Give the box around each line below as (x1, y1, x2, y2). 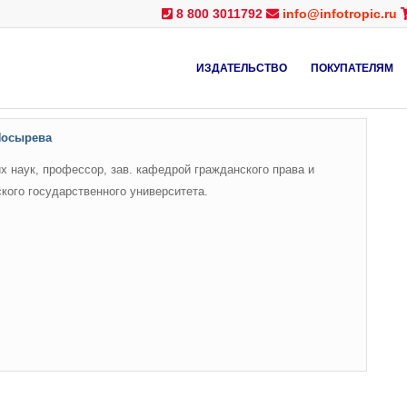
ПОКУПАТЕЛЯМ (310, 62, 393, 74)
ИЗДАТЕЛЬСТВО (195, 62, 287, 74)
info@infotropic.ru (283, 6, 398, 21)
